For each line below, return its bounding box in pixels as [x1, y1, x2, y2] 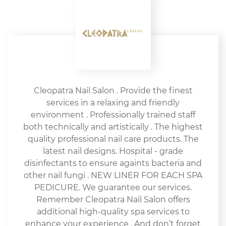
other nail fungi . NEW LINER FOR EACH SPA [24, 171, 202, 181]
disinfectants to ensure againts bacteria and [24, 158, 202, 168]
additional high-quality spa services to [36, 207, 190, 217]
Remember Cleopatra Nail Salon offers [36, 195, 190, 205]
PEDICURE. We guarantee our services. [34, 183, 192, 193]
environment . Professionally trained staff [31, 110, 195, 120]
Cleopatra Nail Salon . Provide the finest [33, 86, 193, 96]
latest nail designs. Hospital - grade [43, 146, 183, 156]
